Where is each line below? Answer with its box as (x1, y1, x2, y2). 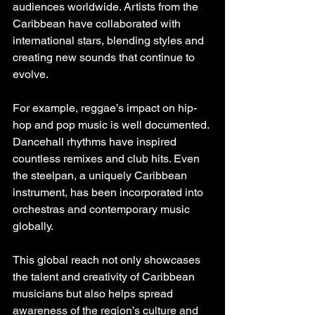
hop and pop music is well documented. (13, 117, 212, 131)
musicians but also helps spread (13, 286, 176, 300)
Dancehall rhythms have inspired (13, 134, 179, 148)
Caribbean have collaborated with (13, 16, 184, 30)
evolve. (13, 67, 49, 81)
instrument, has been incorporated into (13, 185, 206, 199)
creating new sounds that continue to (13, 50, 198, 64)
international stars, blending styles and (13, 33, 207, 47)
